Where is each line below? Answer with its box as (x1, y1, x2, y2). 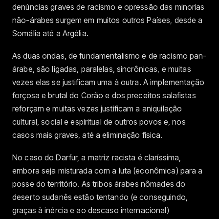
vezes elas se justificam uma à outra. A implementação (12, 77, 204, 88)
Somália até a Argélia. (12, 28, 88, 38)
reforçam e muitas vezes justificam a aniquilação (12, 104, 182, 114)
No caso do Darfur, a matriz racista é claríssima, (12, 153, 181, 163)
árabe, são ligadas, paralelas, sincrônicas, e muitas (12, 64, 191, 74)
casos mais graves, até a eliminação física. (12, 130, 163, 140)
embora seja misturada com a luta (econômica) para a (12, 166, 203, 176)
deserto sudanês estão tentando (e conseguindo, (12, 192, 188, 202)
